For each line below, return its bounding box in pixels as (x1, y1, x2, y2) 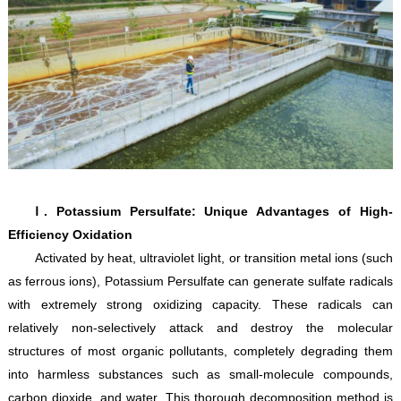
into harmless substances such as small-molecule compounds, (7, 367, 394, 382)
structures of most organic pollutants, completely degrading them (7, 344, 394, 359)
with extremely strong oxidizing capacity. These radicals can (7, 297, 394, 312)
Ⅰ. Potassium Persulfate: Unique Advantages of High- (34, 204, 394, 219)
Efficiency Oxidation (7, 227, 132, 243)
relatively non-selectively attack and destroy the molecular (7, 320, 394, 336)
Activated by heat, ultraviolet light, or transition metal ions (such (34, 251, 394, 266)
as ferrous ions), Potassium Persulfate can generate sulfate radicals (7, 274, 394, 289)
